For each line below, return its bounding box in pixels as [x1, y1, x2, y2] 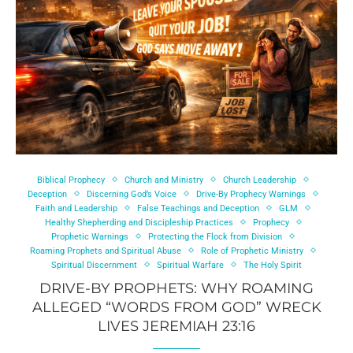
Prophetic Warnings [51, 231, 128, 242]
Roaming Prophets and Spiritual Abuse [30, 245, 181, 256]
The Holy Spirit [243, 259, 302, 270]
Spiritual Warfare [157, 259, 224, 270]
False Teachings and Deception [137, 203, 259, 214]
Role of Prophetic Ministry [201, 245, 303, 256]
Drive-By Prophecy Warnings [196, 188, 306, 199]
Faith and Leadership [35, 203, 117, 214]
